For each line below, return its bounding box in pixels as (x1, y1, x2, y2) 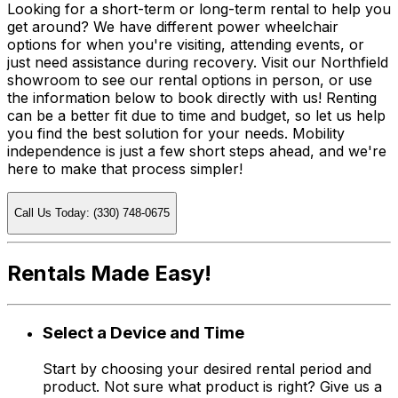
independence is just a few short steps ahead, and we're (7, 141, 386, 160)
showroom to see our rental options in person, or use (7, 70, 372, 89)
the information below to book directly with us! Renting (7, 88, 377, 107)
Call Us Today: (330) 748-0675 (14, 206, 170, 220)
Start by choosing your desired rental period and (43, 359, 371, 378)
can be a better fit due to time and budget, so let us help (7, 106, 386, 124)
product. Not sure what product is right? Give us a (43, 377, 382, 395)
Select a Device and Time (43, 322, 244, 344)
